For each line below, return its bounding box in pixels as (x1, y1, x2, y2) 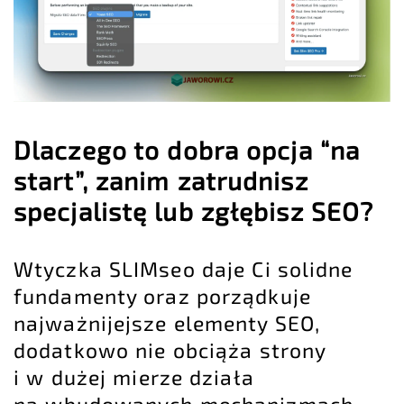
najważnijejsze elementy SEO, (14, 309, 321, 335)
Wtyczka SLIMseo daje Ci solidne (14, 255, 353, 281)
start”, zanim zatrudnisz (14, 165, 308, 197)
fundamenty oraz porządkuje (14, 282, 311, 308)
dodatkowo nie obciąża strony (14, 336, 326, 363)
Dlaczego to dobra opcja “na (14, 134, 361, 166)
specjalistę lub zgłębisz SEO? (14, 196, 374, 227)
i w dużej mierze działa (14, 363, 254, 390)
